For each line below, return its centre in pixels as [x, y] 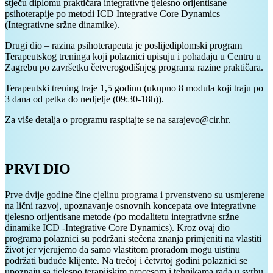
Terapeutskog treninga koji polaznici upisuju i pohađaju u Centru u [133, 57]
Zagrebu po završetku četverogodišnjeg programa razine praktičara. [134, 68]
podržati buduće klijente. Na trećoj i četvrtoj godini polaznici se [126, 260]
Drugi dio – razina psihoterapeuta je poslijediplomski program [123, 46]
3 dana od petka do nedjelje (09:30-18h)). [84, 99]
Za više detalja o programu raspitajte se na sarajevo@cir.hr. [118, 120]
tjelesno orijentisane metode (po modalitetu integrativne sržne [122, 216]
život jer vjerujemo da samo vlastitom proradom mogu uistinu [122, 249]
